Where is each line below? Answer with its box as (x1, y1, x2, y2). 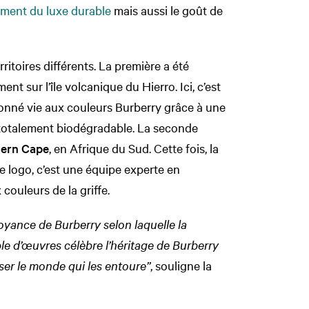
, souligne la (150, 257, 212, 273)
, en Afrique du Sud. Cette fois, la (49, 139, 219, 156)
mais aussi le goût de (111, 1, 223, 18)
